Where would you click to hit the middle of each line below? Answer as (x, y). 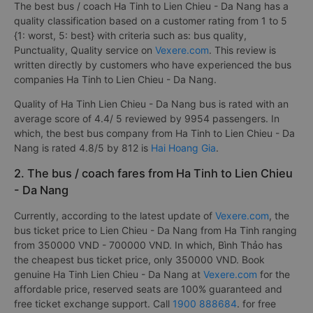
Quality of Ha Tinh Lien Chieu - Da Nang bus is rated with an (151, 104)
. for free (256, 304)
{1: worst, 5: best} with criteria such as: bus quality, (130, 35)
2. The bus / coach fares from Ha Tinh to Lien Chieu (153, 173)
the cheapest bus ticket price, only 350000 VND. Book (139, 260)
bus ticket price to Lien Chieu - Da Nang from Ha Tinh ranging (155, 230)
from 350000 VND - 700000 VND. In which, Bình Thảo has (148, 245)
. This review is (242, 50)
